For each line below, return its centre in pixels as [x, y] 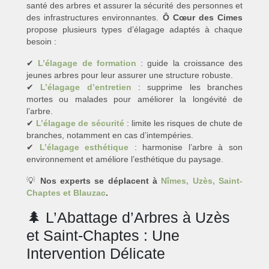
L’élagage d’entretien [86, 87]
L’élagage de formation [87, 63]
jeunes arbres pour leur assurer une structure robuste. [130, 75]
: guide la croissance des [189, 63]
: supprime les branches [187, 87]
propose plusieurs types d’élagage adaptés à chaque [134, 30]
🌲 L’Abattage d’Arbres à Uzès [128, 218]
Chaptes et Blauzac [66, 193]
